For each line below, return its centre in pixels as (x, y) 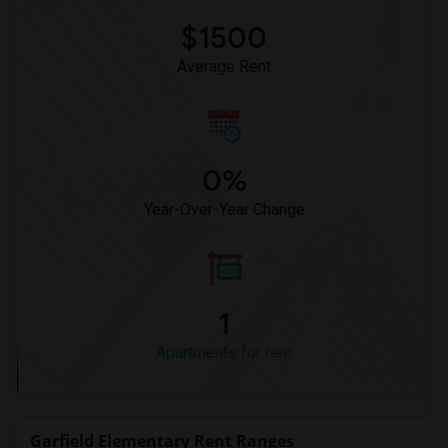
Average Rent (224, 66)
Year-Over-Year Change (224, 209)
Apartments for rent (224, 352)
